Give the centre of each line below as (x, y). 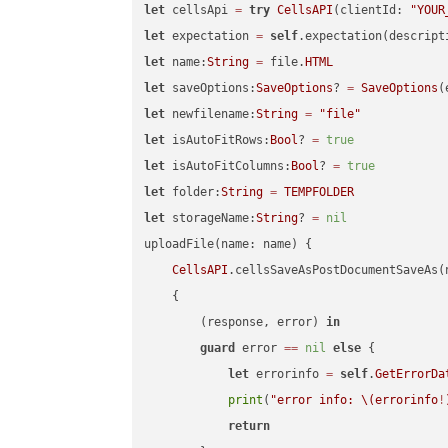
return (249, 426)
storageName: (211, 218)
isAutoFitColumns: (228, 166)
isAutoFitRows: (218, 140)
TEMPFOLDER (319, 192)
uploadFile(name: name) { (228, 244)
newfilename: (211, 114)
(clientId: (372, 10)
